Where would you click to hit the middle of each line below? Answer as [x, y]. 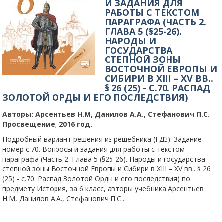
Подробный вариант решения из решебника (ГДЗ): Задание [102, 139]
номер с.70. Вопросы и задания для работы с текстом [94, 149]
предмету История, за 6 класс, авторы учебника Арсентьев [103, 189]
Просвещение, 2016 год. [47, 124]
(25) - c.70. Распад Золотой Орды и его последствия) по [96, 179]
